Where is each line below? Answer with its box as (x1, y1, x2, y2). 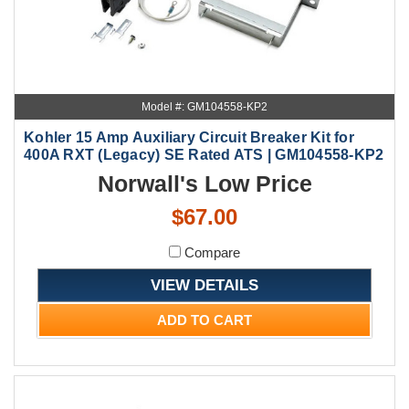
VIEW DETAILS (151, 276, 258, 293)
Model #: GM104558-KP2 (142, 100, 267, 113)
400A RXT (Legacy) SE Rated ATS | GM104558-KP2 (24, 146, 384, 163)
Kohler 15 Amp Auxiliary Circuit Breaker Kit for (24, 129, 354, 145)
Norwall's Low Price (97, 170, 312, 196)
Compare (181, 244, 240, 260)
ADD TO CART (157, 311, 252, 328)
